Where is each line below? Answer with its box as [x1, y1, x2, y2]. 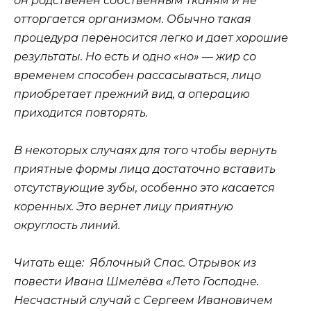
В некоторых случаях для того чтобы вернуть [14, 143, 277, 157]
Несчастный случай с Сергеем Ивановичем [14, 293, 273, 307]
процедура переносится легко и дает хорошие [14, 31, 288, 44]
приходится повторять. [14, 106, 148, 119]
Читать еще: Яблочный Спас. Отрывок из [14, 255, 256, 269]
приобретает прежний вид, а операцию [14, 87, 250, 101]
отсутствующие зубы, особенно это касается [14, 180, 275, 194]
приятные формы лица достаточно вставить [14, 162, 276, 176]
